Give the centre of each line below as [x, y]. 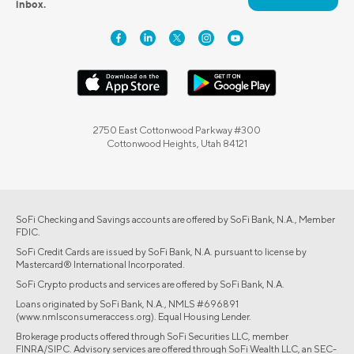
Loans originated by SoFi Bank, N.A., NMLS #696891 [127, 304]
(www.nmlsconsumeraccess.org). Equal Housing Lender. [134, 317]
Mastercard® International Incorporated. [100, 265]
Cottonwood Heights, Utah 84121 [177, 144]
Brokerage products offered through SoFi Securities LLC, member [152, 337]
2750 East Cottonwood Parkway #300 [177, 130]
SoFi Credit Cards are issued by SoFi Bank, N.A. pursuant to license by [161, 252]
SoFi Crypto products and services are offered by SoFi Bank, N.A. [150, 284]
